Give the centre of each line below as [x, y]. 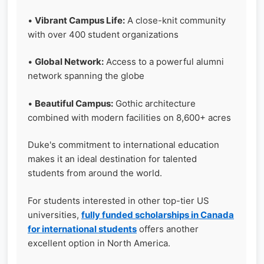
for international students [82, 229]
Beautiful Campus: [74, 103]
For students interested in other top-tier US [118, 200]
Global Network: [69, 62]
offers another [168, 229]
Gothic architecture [154, 103]
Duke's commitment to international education [123, 145]
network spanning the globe [86, 76]
